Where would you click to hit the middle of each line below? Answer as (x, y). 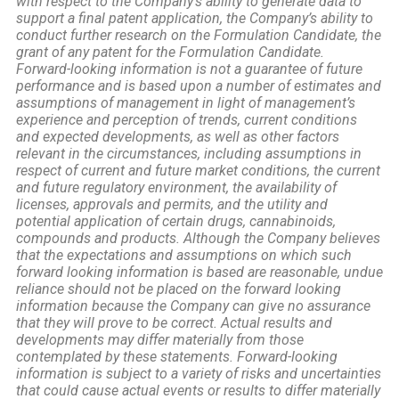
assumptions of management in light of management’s (186, 102)
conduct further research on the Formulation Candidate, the (199, 35)
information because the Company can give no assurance (193, 305)
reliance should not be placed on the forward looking (179, 289)
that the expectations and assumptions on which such (184, 255)
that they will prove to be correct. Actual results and (174, 322)
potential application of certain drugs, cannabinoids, (176, 221)
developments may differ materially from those (160, 339)
